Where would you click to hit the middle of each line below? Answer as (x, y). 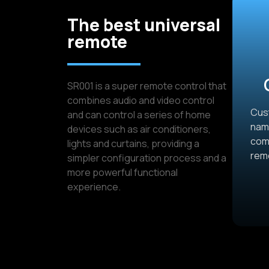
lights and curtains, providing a (133, 144)
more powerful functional (122, 173)
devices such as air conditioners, (139, 129)
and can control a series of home (139, 115)
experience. (94, 187)
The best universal (144, 25)
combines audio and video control (141, 101)
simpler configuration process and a (147, 158)
